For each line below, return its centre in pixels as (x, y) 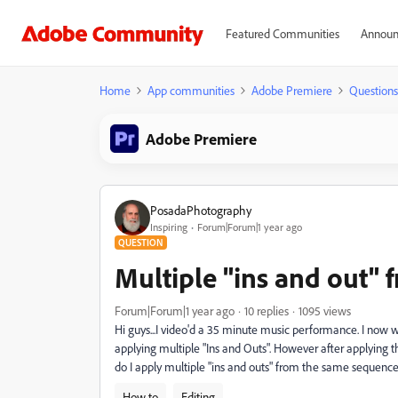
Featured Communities (282, 33)
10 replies (267, 310)
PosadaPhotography (201, 210)
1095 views (325, 310)
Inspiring (169, 227)
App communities (191, 90)
